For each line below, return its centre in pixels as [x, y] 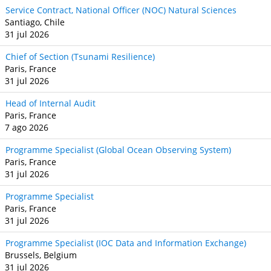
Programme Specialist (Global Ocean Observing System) [118, 150]
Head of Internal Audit [51, 103]
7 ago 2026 [27, 127]
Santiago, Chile [35, 22]
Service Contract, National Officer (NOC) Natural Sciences [121, 10]
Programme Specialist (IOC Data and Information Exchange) [126, 243]
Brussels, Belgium [41, 255]
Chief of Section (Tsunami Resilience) [80, 57]
